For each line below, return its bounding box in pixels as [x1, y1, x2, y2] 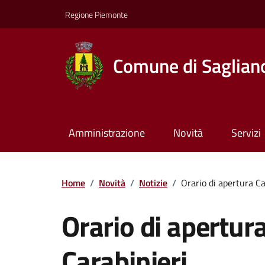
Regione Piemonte [65, 8, 128, 21]
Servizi [231, 125, 261, 141]
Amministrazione [68, 125, 145, 141]
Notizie [139, 175, 167, 190]
